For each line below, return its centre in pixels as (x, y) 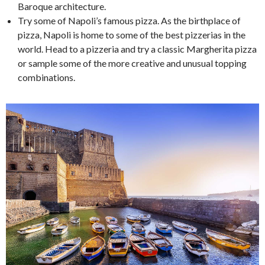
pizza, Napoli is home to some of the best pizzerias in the (132, 35)
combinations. (46, 77)
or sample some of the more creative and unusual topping (132, 63)
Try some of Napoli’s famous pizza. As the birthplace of (129, 21)
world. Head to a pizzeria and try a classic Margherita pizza (137, 49)
